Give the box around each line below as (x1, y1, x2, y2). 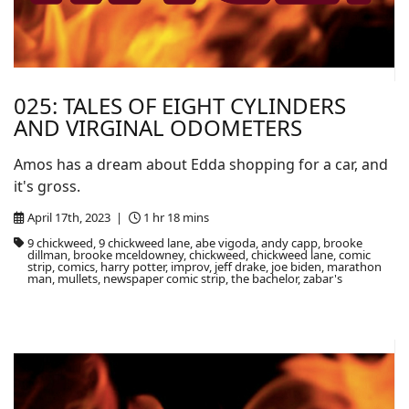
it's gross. (14, 176, 80, 196)
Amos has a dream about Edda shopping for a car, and (14, 154, 388, 174)
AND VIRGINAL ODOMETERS (14, 112, 302, 142)
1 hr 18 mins (143, 209, 210, 225)
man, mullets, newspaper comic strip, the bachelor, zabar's (26, 270, 342, 287)
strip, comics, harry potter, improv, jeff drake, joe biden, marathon (26, 258, 382, 275)
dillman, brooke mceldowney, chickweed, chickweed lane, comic (26, 246, 371, 263)
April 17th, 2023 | (26, 209, 125, 225)
